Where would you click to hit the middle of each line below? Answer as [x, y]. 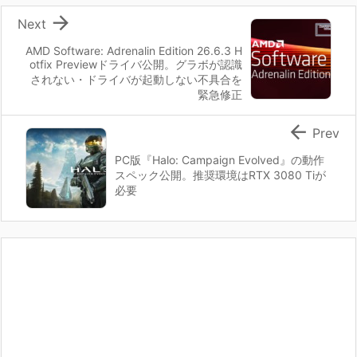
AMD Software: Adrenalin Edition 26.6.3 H [134, 50]
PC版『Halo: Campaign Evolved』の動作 [220, 159]
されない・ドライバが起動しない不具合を [136, 79]
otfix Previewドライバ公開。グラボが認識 [136, 64]
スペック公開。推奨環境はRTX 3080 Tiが [220, 175]
